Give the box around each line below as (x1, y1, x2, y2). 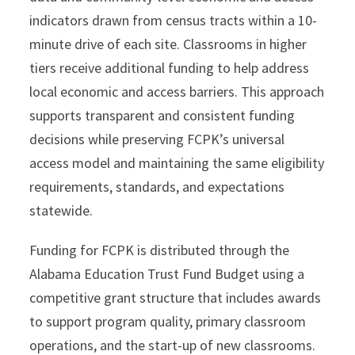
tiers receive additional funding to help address (29, 58, 310, 77)
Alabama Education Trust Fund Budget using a (29, 264, 305, 283)
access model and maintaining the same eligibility (29, 153, 325, 172)
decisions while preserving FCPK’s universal (29, 129, 285, 148)
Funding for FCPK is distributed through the (29, 240, 290, 259)
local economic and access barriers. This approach (29, 82, 325, 101)
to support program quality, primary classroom (29, 311, 307, 330)
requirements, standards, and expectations (29, 177, 285, 196)
